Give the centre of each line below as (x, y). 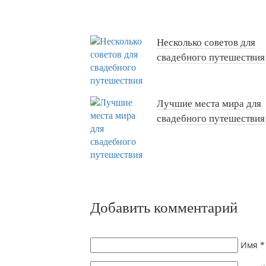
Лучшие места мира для (209, 104)
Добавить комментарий (164, 207)
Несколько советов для (206, 43)
